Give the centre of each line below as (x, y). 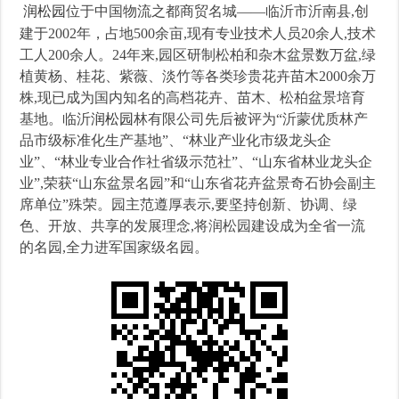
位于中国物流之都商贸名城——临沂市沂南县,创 (218, 11)
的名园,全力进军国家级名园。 (114, 247)
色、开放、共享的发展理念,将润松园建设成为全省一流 (193, 226)
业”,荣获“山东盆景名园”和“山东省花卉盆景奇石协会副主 (198, 183)
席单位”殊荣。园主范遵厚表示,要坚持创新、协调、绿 (189, 204)
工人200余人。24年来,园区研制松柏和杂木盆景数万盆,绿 (198, 55)
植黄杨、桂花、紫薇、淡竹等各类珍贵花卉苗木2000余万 (198, 76)
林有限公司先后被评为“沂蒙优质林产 (251, 119)
